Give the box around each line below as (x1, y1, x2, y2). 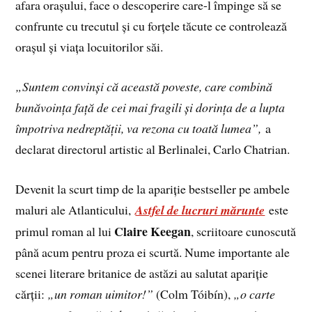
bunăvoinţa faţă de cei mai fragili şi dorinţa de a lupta (15, 98, 286, 116)
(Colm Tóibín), (153, 285, 234, 302)
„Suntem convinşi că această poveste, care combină (15, 77, 273, 95)
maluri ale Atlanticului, (15, 201, 132, 218)
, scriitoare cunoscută (191, 222, 297, 240)
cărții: (15, 285, 48, 302)
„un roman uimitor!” (47, 285, 154, 302)
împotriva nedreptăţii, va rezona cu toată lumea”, (15, 119, 262, 136)
